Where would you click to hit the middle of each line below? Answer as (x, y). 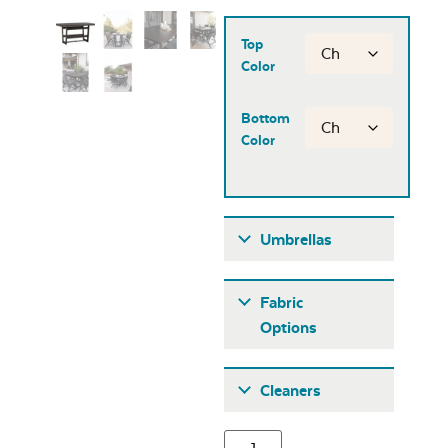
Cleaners (290, 390)
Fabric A (283, 376)
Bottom (265, 118)
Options (288, 327)
